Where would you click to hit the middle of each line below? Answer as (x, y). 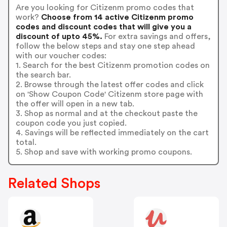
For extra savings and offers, (156, 36)
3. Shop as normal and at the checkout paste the (106, 113)
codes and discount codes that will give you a (103, 27)
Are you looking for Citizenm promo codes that (105, 7)
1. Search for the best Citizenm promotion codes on (112, 65)
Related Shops (54, 184)
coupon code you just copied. (71, 123)
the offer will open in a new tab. (75, 104)
